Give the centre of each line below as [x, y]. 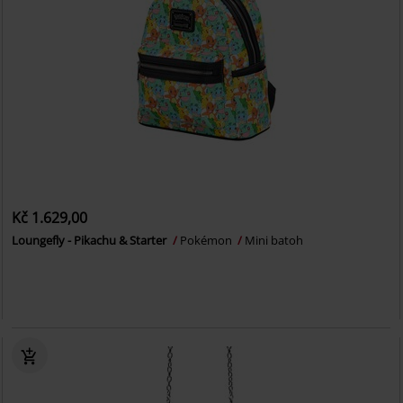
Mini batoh [274, 241]
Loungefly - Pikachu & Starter [91, 241]
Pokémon [208, 241]
